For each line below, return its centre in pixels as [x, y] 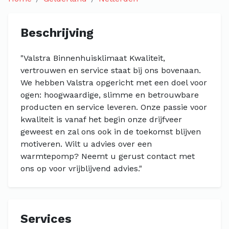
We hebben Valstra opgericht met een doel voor [114, 83]
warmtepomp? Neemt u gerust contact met [108, 156]
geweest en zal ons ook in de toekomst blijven [111, 132]
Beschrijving [57, 33]
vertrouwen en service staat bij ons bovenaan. [111, 70]
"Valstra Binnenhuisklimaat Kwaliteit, [93, 58]
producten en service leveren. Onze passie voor [114, 107]
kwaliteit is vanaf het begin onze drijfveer [101, 119]
